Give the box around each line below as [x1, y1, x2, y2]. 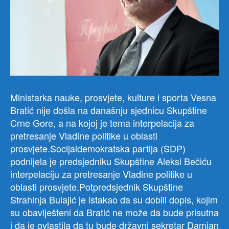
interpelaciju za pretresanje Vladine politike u [10, 167, 192, 181]
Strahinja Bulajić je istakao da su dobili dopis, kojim [10, 193, 218, 207]
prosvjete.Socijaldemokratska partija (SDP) [10, 142, 186, 155]
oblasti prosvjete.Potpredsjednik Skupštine [10, 180, 183, 194]
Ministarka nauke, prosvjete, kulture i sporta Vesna [10, 90, 216, 104]
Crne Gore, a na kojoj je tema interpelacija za [10, 116, 194, 130]
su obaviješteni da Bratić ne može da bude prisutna [10, 205, 219, 219]
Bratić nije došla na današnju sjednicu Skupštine [10, 103, 207, 117]
